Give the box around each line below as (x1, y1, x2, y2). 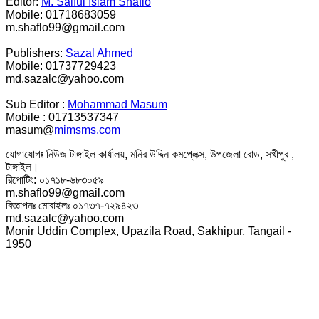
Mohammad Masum (68, 98, 167, 111)
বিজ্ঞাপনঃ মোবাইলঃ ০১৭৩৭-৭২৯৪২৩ (6, 199, 138, 212)
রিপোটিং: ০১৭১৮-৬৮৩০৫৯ (6, 174, 104, 187)
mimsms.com (54, 124, 120, 137)
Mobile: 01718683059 (6, 9, 116, 21)
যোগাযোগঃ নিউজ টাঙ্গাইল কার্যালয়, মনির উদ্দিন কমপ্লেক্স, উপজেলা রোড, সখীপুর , (6, 148, 294, 161)
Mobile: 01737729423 (6, 60, 116, 73)
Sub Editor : (6, 98, 68, 111)
